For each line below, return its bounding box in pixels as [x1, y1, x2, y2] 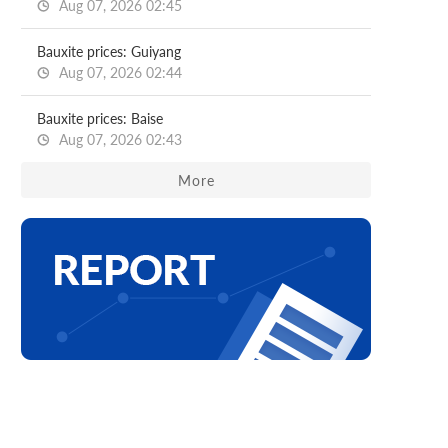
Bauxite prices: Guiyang [37, 43, 181, 60]
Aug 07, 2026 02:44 [55, 64, 182, 81]
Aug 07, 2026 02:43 [55, 131, 182, 148]
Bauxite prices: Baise [37, 110, 163, 127]
